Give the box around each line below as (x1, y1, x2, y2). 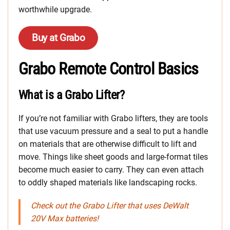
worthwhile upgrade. (18, 5, 92, 15)
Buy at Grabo (32, 32, 85, 44)
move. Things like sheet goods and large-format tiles (18, 152, 208, 162)
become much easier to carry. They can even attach (18, 165, 204, 175)
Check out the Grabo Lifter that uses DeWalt (31, 201, 188, 211)
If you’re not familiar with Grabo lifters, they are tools (18, 113, 208, 124)
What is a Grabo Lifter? (18, 88, 125, 103)
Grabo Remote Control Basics (18, 59, 199, 79)
